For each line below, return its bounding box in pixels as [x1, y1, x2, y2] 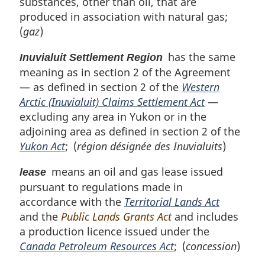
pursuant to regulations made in [20, 180, 183, 195]
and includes [172, 209, 238, 224]
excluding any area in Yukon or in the [20, 109, 206, 124]
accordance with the [20, 195, 124, 209]
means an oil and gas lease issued [46, 164, 223, 179]
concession [186, 239, 237, 254]
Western [182, 80, 219, 95]
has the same [163, 50, 235, 64]
